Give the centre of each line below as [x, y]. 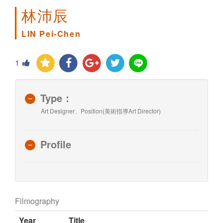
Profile [56, 144]
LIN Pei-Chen [51, 34]
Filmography [37, 201]
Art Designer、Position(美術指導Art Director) [101, 111]
